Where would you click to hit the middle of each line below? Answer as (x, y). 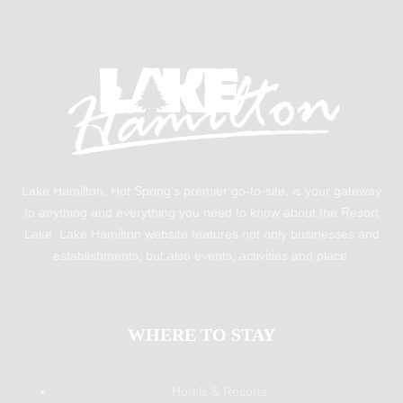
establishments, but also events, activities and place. (201, 255)
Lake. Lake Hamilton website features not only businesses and (201, 234)
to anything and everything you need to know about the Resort (201, 212)
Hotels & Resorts (219, 391)
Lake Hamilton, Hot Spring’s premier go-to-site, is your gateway (201, 191)
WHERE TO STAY (201, 335)
